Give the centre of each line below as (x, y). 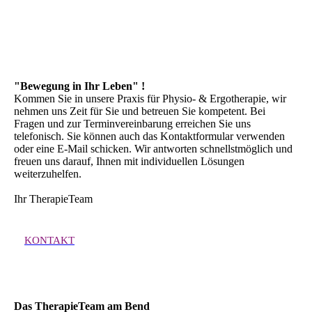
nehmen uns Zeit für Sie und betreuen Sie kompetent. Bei (140, 111)
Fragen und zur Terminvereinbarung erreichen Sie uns (132, 124)
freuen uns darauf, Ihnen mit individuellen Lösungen (129, 162)
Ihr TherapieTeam (53, 199)
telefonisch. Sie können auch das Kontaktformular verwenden (149, 136)
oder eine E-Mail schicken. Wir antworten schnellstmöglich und (153, 149)
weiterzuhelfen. (48, 174)
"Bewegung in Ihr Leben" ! (79, 86)
